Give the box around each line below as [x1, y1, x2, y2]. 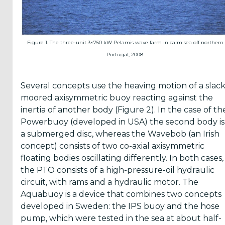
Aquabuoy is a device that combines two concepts [21, 189, 221, 199]
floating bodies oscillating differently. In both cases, [21, 153, 223, 163]
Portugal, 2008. [106, 51, 144, 58]
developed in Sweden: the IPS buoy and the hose [21, 201, 219, 211]
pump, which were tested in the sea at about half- [21, 213, 221, 223]
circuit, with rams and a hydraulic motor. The [21, 177, 198, 187]
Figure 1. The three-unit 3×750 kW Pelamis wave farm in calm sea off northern [27, 39, 223, 46]
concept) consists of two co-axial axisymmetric [21, 141, 204, 151]
